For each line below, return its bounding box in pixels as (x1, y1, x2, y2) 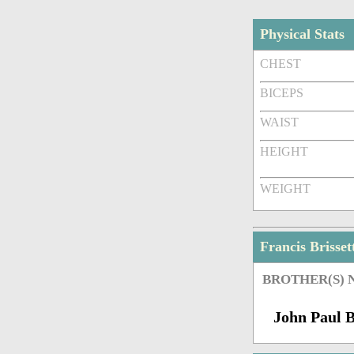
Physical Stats (260, 26, 345, 43)
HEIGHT (260, 145, 309, 159)
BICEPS (260, 86, 304, 100)
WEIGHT (260, 182, 311, 196)
